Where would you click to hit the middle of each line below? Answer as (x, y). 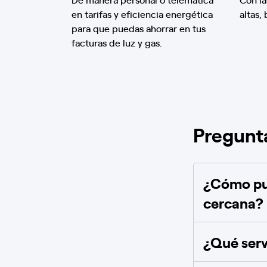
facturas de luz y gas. (117, 42)
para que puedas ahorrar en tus (139, 28)
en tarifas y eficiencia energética (142, 14)
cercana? (233, 202)
